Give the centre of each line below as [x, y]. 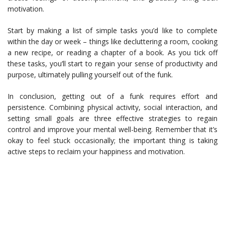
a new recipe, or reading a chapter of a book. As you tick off [113, 53]
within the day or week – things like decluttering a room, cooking [113, 42]
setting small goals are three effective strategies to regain [113, 119]
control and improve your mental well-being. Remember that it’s [113, 130]
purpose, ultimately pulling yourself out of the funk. [90, 75]
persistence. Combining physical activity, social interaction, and [113, 107]
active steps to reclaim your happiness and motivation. [96, 152]
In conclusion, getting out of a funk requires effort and [113, 96]
